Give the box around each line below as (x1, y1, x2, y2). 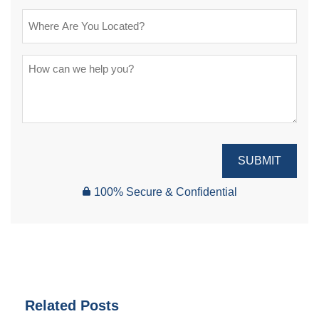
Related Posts (25, 298, 119, 314)
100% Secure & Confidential (94, 186, 237, 199)
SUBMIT (238, 155, 281, 167)
